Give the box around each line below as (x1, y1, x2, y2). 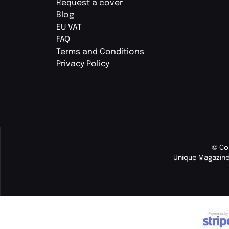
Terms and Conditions (56, 47, 144, 56)
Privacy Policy (56, 59, 109, 68)
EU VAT (56, 22, 82, 32)
